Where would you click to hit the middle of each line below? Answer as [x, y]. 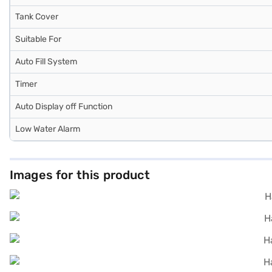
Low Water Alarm [48, 129]
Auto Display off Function [64, 106]
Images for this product [80, 175]
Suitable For [38, 39]
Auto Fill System [46, 61]
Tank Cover [37, 16]
